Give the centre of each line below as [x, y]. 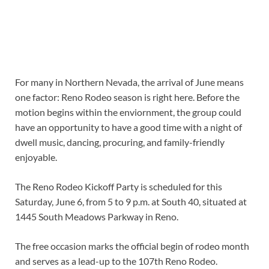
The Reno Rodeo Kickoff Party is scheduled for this [119, 187]
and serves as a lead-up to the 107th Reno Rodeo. [116, 261]
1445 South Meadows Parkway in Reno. [97, 217]
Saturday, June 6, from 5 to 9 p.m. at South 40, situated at [131, 202]
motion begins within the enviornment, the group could [128, 112]
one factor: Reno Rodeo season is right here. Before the [127, 97]
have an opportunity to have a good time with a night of [128, 127]
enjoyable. [36, 157]
